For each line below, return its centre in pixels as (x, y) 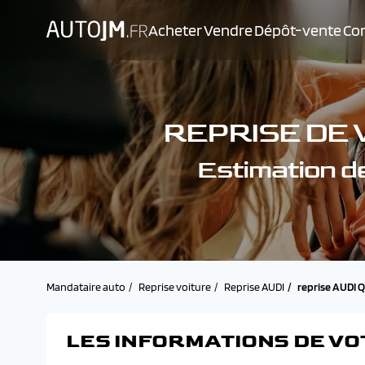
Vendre (228, 30)
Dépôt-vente (298, 30)
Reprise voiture (175, 287)
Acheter (175, 30)
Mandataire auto (86, 287)
